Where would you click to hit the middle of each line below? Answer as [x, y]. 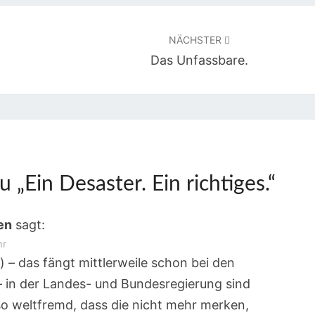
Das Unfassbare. [200, 60]
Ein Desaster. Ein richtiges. [147, 184]
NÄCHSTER [197, 40]
